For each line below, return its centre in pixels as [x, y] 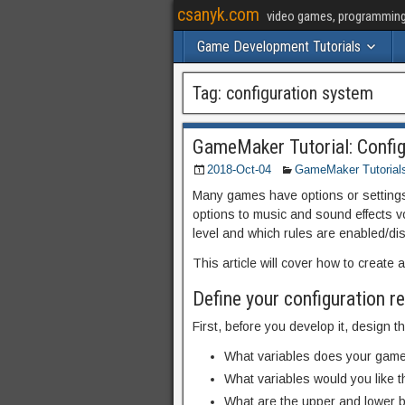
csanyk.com [218, 14]
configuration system [300, 93]
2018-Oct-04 [239, 170]
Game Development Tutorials [279, 47]
